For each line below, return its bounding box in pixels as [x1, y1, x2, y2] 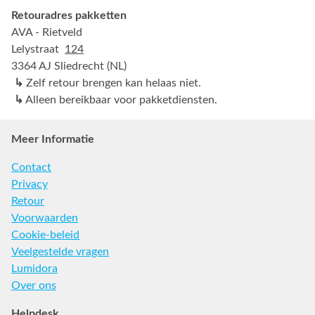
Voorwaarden [11, 212, 78, 224]
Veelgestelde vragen [11, 246, 109, 258]
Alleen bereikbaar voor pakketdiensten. [23, 94, 217, 106]
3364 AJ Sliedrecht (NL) [11, 60, 127, 72]
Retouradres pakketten [11, 10, 127, 22]
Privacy [11, 179, 48, 191]
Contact [11, 162, 51, 174]
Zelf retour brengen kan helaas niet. [23, 77, 201, 89]
